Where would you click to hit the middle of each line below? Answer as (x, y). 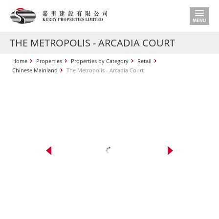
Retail (144, 61)
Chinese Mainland (35, 70)
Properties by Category (100, 61)
